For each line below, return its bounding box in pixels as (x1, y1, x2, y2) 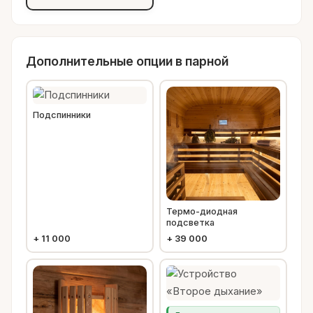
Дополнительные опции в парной (26, 53, 228, 68)
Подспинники (33, 109, 91, 120)
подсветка (166, 217, 214, 228)
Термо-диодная (166, 205, 238, 217)
